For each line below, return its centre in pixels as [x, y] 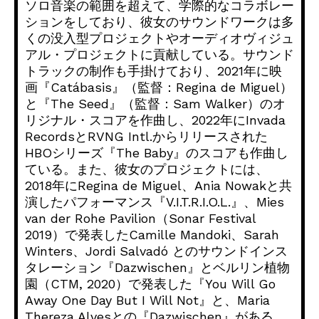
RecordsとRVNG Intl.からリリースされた [146, 137]
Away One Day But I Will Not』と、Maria [147, 300]
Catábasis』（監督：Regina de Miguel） [172, 88]
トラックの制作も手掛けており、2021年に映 [153, 71]
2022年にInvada [239, 120]
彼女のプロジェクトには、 [192, 169]
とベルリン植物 [245, 268]
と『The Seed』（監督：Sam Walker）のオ [155, 104]
